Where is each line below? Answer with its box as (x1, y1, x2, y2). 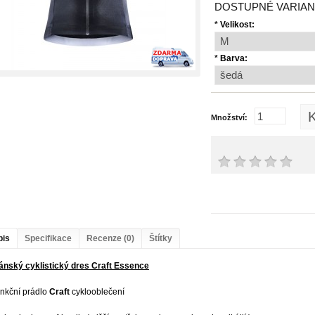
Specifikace (25, 233, 72, 243)
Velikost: (220, 20, 255, 30)
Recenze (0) (86, 233, 134, 243)
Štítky (149, 233, 172, 243)
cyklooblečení (70, 287, 124, 297)
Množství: (211, 112, 247, 122)
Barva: (220, 53, 247, 63)
